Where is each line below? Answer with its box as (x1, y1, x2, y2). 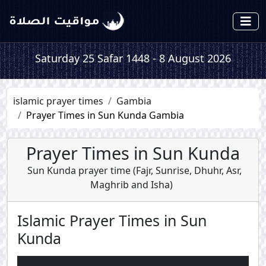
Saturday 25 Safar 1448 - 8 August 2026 (35, 51, 231, 65)
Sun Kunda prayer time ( (27, 164, 136, 177)
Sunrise (153, 164, 189, 177)
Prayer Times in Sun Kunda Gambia (26, 109, 184, 122)
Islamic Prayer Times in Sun (17, 210, 207, 230)
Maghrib (90, 178, 129, 191)
